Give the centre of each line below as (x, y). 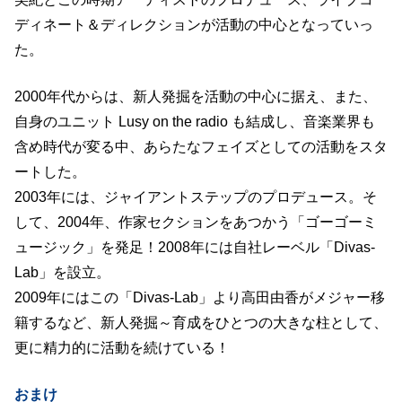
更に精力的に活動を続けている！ (122, 348)
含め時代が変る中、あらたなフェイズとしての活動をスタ (201, 147)
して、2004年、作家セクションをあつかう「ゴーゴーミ (195, 222)
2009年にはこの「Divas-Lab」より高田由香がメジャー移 (199, 297)
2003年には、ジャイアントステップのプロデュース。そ (195, 197)
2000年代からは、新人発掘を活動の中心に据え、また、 (195, 96)
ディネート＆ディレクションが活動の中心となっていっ (193, 25)
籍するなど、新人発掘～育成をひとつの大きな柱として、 (201, 323)
